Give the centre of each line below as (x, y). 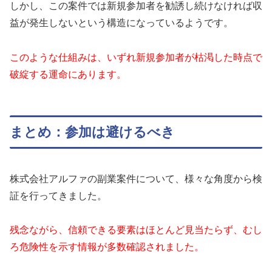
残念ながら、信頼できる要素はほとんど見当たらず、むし (136, 230)
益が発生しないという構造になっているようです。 (121, 23)
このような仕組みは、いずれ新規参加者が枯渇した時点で (136, 58)
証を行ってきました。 (58, 195)
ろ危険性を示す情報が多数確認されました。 (107, 247)
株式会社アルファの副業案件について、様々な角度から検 (136, 178)
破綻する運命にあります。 (68, 75)
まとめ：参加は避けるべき (92, 132)
